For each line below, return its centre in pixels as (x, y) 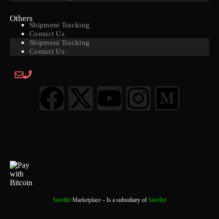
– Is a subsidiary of (124, 200)
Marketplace (87, 200)
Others (21, 18)
